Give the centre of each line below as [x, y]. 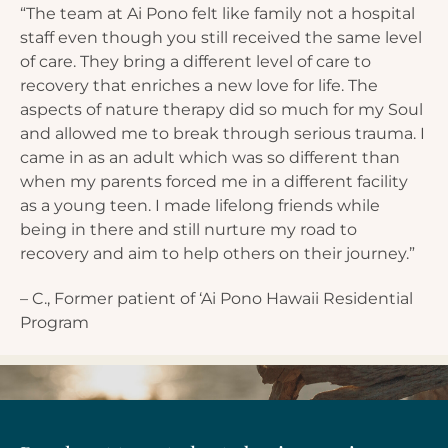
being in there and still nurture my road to [188, 229]
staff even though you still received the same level [221, 37]
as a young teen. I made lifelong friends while [200, 205]
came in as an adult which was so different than [210, 157]
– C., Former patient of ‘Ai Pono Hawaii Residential [216, 298]
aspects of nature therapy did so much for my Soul [221, 109]
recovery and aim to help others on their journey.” [217, 253]
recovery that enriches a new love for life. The [199, 85]
